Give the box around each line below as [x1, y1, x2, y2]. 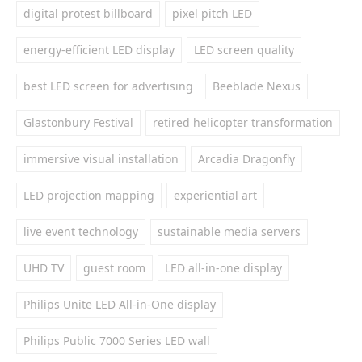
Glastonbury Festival [23, 115, 133, 130]
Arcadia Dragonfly [198, 151, 295, 166]
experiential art [174, 187, 257, 203]
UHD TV [23, 260, 64, 276]
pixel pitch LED [172, 6, 252, 21]
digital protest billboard [23, 6, 153, 21]
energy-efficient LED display [23, 42, 175, 57]
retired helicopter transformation [153, 115, 333, 130]
